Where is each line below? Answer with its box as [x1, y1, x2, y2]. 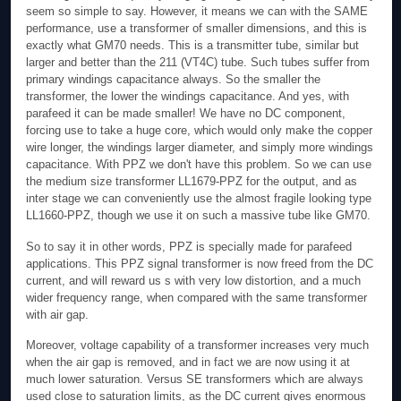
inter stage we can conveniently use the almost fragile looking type [26, 192, 372, 206]
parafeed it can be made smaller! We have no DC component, [26, 107, 346, 121]
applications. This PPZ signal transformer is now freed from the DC [26, 256, 374, 270]
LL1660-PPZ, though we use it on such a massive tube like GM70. [26, 209, 371, 223]
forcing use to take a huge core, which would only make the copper [26, 124, 373, 138]
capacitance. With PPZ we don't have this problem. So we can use [26, 158, 372, 172]
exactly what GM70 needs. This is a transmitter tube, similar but [26, 38, 360, 53]
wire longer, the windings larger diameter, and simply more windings [26, 141, 374, 155]
